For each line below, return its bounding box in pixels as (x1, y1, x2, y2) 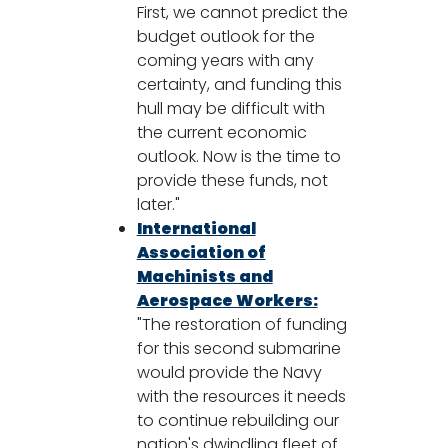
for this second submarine (136, 336, 341, 360)
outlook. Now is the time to (136, 144, 341, 168)
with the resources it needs (136, 384, 346, 408)
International (136, 216, 256, 240)
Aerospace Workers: (136, 288, 318, 312)
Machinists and (136, 264, 273, 288)
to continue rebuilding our (136, 408, 339, 432)
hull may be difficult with (136, 96, 325, 120)
